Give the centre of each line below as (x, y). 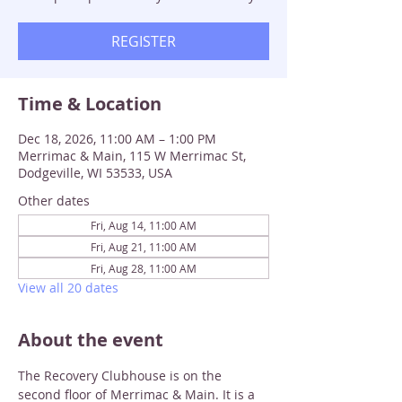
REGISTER (144, 41)
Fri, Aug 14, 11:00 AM (144, 225)
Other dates (54, 201)
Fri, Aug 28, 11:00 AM (144, 268)
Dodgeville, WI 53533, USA (95, 173)
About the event (91, 340)
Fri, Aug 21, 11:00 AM (144, 247)
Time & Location (90, 104)
